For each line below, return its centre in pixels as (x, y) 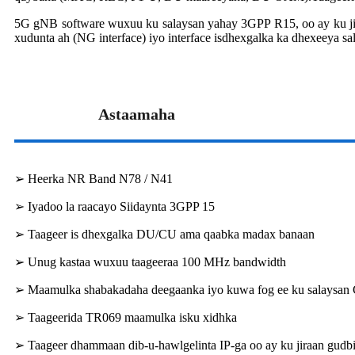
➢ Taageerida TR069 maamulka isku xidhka (126, 318)
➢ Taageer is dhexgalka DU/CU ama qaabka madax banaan (164, 235)
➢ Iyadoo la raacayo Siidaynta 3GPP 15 (115, 207)
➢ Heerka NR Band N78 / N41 (94, 179)
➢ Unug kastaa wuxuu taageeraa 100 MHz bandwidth (150, 262)
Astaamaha (137, 115)
